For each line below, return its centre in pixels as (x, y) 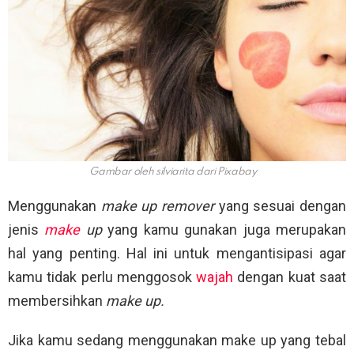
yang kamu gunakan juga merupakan (224, 229)
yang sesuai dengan (281, 205)
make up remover (158, 205)
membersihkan (57, 300)
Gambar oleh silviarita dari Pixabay (173, 171)
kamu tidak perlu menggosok (102, 277)
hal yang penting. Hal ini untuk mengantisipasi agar (177, 253)
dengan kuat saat (290, 277)
